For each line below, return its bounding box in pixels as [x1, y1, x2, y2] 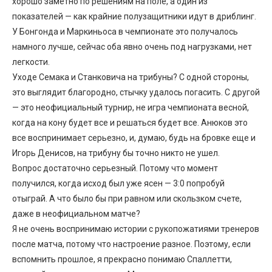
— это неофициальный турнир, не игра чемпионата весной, [12, 102, 249, 112]
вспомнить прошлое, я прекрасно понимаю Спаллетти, [12, 254, 232, 264]
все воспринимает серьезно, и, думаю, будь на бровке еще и [12, 132, 256, 143]
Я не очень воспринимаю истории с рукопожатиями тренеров [12, 223, 259, 234]
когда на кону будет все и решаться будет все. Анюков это [12, 117, 248, 127]
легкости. [12, 56, 50, 67]
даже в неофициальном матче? [12, 208, 140, 219]
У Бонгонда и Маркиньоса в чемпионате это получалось [12, 26, 238, 36]
